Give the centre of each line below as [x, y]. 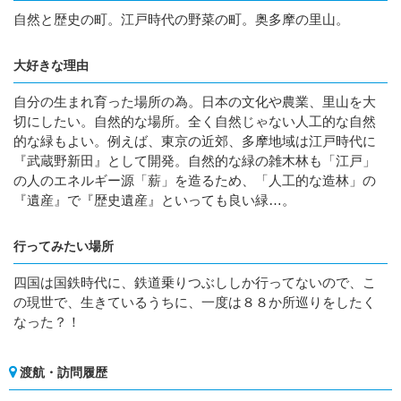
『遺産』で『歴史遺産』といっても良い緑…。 [154, 200]
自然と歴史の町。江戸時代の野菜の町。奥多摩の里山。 [181, 19]
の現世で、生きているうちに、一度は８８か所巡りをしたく [195, 302]
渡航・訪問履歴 [64, 372]
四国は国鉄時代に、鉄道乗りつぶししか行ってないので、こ [195, 282]
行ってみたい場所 [64, 246]
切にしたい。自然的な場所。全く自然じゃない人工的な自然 [195, 121]
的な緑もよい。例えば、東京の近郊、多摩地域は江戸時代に [195, 141]
